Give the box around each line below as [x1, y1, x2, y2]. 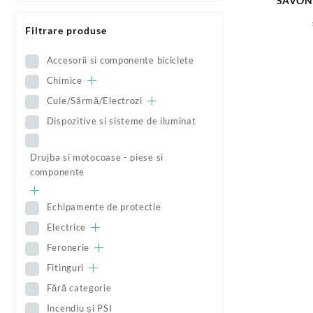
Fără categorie [46, 282, 112, 294]
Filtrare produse [25, 24, 107, 36]
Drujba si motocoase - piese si [30, 152, 163, 163]
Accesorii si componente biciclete [46, 54, 194, 66]
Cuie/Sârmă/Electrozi [46, 94, 143, 106]
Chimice [46, 74, 82, 86]
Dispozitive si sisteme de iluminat [46, 115, 196, 126]
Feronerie [46, 242, 90, 254]
